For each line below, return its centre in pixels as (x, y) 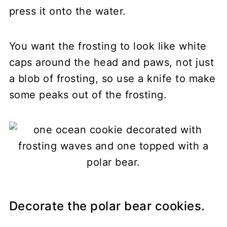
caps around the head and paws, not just (111, 62)
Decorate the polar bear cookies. (107, 206)
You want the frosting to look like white (108, 46)
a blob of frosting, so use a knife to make (112, 78)
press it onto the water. (67, 11)
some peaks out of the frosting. (88, 94)
